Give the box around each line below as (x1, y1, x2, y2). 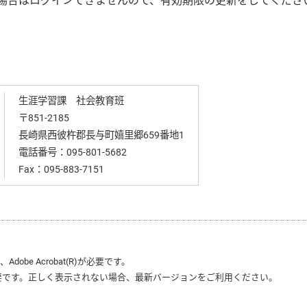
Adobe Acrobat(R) (9, 256, 77, 267)
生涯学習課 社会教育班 (18, 95, 124, 107)
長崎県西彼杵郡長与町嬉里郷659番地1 (18, 130, 184, 141)
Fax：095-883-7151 (18, 164, 104, 175)
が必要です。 (77, 256, 130, 267)
